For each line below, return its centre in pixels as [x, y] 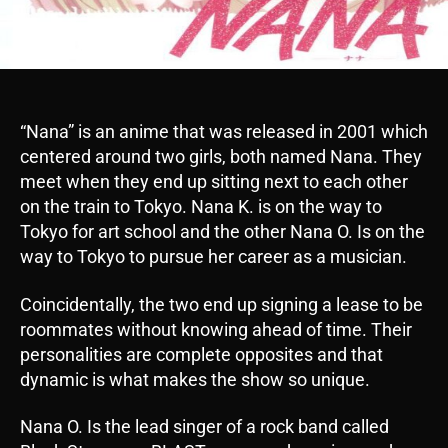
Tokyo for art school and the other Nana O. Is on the [222, 232]
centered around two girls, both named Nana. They [221, 157]
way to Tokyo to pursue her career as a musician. [215, 257]
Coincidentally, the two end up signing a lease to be [221, 304]
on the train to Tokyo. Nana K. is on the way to [201, 207]
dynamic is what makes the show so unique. [195, 379]
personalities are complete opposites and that [201, 354]
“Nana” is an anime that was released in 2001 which [224, 132]
